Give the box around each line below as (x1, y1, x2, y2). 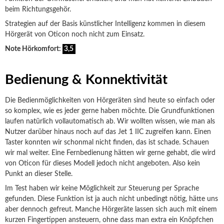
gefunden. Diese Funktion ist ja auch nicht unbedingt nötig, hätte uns (5, 195, 218, 203)
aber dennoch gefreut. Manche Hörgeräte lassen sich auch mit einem (5, 206, 217, 213)
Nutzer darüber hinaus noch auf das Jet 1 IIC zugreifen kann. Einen (5, 128, 211, 136)
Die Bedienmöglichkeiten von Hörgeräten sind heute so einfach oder (5, 97, 215, 104)
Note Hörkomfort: (5, 45, 62, 53)
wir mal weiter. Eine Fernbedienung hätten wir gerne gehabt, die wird (5, 149, 215, 157)
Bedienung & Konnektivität (5, 73, 167, 87)
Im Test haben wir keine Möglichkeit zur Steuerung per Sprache (5, 185, 199, 192)
